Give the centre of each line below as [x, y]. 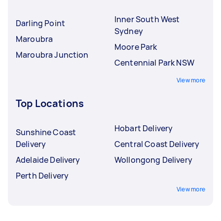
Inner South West [147, 19]
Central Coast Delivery [157, 144]
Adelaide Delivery [48, 160]
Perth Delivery [42, 175]
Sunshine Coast [46, 132]
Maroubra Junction [52, 55]
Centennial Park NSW [154, 62]
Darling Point [40, 23]
